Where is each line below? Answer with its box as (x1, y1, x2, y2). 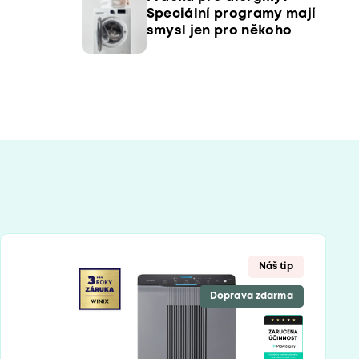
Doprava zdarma (210, 291, 293, 301)
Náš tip (258, 262, 293, 272)
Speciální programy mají (146, 8, 317, 20)
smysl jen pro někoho (146, 25, 292, 37)
